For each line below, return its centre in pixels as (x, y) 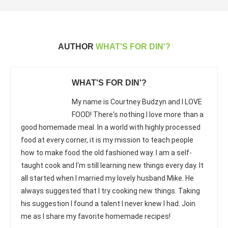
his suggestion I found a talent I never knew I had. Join (108, 204)
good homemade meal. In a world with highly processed (111, 127)
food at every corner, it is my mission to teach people (107, 140)
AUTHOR (77, 47)
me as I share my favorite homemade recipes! (96, 216)
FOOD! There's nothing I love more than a (138, 115)
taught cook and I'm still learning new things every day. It (112, 165)
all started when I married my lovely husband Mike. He (107, 178)
